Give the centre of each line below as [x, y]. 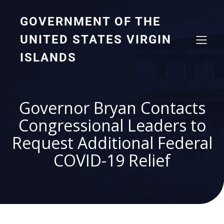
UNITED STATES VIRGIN [96, 39]
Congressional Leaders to [112, 125]
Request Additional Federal [112, 143]
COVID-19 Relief [112, 160]
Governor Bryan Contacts [112, 108]
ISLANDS [48, 57]
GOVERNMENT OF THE [90, 21]
